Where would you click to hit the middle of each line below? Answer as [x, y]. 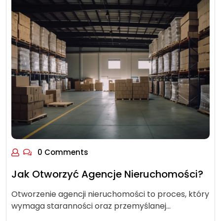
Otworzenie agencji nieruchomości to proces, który [110, 194]
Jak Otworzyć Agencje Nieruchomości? [107, 174]
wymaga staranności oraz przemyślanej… [91, 206]
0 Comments [62, 152]
